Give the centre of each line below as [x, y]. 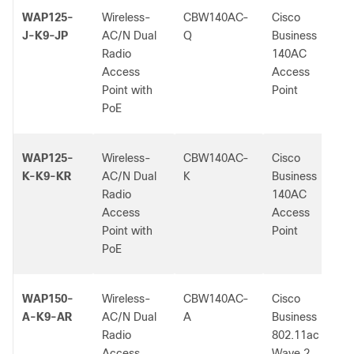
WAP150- [48, 299]
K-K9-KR [47, 176]
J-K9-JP [45, 36]
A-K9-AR [47, 317]
